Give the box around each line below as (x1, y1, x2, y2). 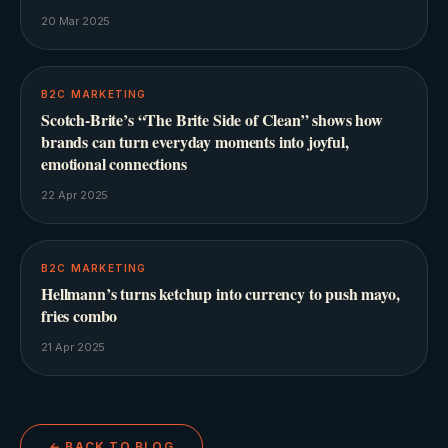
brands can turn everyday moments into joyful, (41, 130, 349, 154)
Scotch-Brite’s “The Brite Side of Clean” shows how (41, 108, 383, 132)
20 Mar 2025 (41, 14, 111, 29)
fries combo (41, 304, 118, 328)
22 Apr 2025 (41, 188, 109, 203)
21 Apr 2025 (41, 340, 106, 355)
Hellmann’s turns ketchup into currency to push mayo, (41, 282, 400, 306)
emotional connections (41, 152, 187, 176)
